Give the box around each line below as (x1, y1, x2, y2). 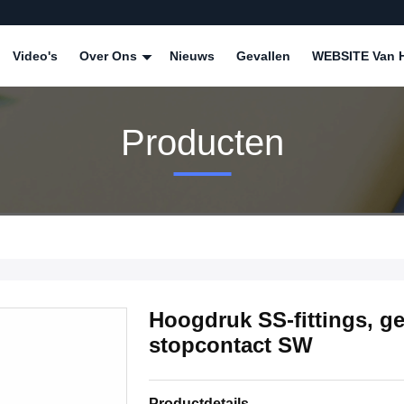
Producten (120, 122, 284, 162)
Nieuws (170, 49, 215, 63)
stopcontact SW (149, 333, 313, 357)
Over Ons (79, 49, 141, 63)
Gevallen (236, 49, 290, 63)
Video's (13, 49, 58, 63)
